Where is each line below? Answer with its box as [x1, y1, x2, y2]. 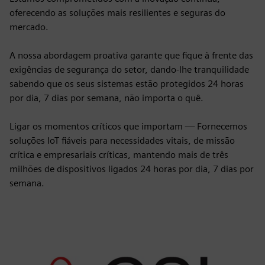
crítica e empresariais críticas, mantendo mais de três [9, 149, 228, 160]
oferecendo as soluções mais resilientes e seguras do [9, 7, 225, 18]
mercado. [9, 21, 49, 33]
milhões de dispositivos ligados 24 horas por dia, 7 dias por [9, 163, 254, 174]
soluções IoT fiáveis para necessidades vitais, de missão [9, 135, 235, 146]
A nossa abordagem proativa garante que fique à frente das [9, 50, 253, 61]
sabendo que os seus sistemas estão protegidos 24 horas [9, 78, 244, 89]
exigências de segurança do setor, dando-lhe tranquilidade [9, 64, 249, 75]
